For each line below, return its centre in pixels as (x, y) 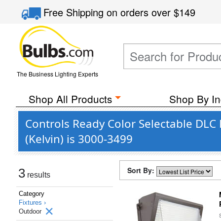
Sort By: (142, 170)
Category (32, 194)
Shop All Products (70, 99)
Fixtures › (32, 203)
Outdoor (31, 211)
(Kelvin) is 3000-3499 (79, 139)
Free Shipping (75, 12)
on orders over (140, 12)
